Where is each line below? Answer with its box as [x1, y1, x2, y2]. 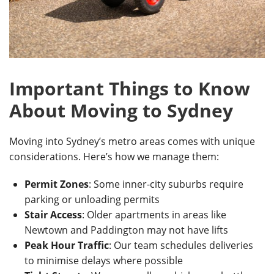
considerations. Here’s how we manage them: [9, 150, 219, 163]
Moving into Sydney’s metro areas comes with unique [9, 135, 255, 148]
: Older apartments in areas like [82, 208, 226, 221]
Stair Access [24, 208, 82, 221]
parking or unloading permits [24, 193, 160, 206]
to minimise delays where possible [24, 254, 183, 267]
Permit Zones [24, 177, 89, 191]
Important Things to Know [9, 76, 250, 101]
